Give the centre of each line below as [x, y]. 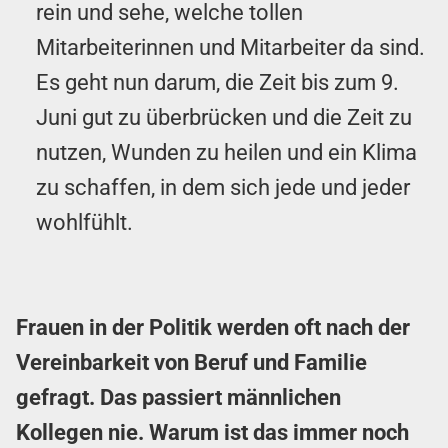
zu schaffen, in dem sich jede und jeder [223, 187]
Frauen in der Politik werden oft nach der [213, 327]
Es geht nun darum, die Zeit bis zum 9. [217, 82]
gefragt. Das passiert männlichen [178, 397]
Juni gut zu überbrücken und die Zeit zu [224, 117]
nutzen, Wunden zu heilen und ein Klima [226, 152]
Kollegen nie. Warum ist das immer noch [212, 432]
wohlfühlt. [84, 222]
